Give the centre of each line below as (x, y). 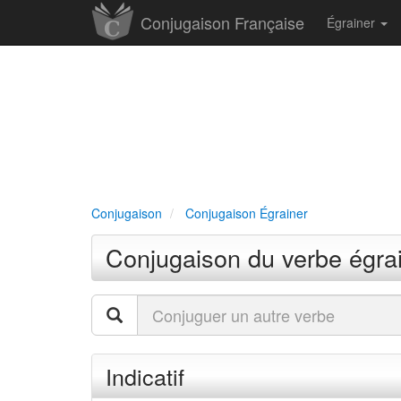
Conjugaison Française (222, 22)
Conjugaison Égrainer (247, 213)
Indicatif (145, 376)
